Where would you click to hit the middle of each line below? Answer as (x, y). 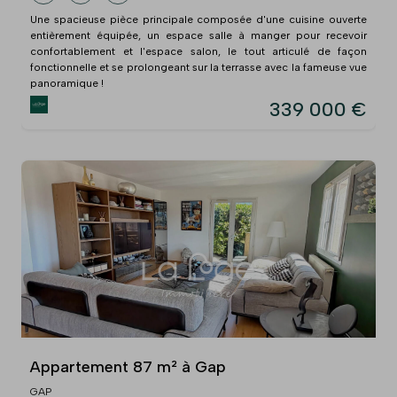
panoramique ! (67, 83)
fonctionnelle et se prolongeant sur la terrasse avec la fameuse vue (198, 67)
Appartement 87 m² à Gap (128, 366)
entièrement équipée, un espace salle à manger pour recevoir (198, 35)
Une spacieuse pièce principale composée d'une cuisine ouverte (198, 19)
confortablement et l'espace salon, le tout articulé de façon (198, 51)
